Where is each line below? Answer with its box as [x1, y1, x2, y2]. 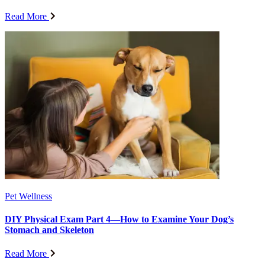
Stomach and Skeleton [5, 225, 94, 235]
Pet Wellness [5, 191, 52, 202]
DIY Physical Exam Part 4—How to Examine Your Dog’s [5, 214, 234, 225]
